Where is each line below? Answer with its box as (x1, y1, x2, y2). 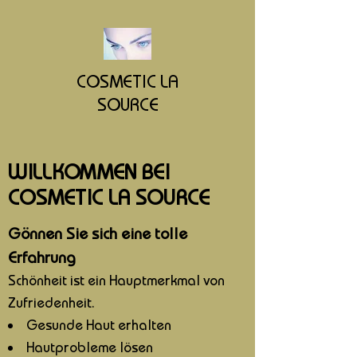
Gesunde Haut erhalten (26, 316, 171, 333)
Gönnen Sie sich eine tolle (8, 224, 187, 242)
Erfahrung (8, 248, 76, 266)
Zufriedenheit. (8, 294, 94, 311)
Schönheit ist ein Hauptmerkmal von (8, 272, 225, 288)
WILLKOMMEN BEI (8, 159, 170, 184)
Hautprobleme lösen (26, 339, 153, 355)
